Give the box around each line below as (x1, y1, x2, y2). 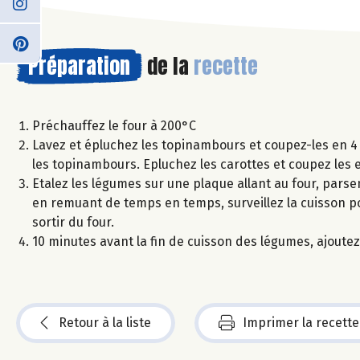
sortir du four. (32, 214, 114, 230)
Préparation (28, 49, 130, 82)
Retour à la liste (59, 314, 151, 330)
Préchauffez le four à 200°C (32, 117, 196, 133)
